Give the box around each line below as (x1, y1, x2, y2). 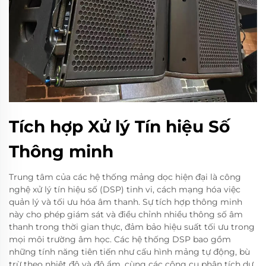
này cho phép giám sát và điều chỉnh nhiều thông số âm (9, 208, 243, 220)
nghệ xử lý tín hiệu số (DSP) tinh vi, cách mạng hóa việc (9, 183, 240, 195)
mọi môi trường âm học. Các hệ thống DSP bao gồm (9, 233, 231, 245)
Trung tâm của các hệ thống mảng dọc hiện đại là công (9, 171, 241, 182)
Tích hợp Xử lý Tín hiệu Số (9, 116, 230, 137)
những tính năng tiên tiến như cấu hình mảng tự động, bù (9, 246, 250, 257)
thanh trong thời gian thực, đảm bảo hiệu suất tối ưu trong (9, 221, 255, 232)
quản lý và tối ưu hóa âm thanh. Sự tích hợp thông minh (9, 196, 242, 207)
